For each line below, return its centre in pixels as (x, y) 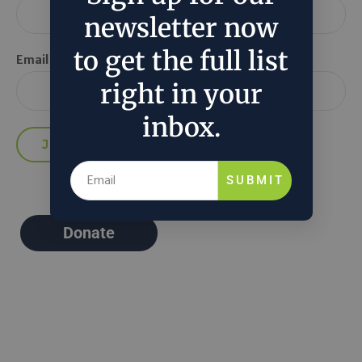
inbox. (181, 128)
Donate (89, 232)
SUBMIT (255, 180)
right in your (181, 95)
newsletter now (181, 28)
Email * (37, 59)
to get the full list (181, 61)
